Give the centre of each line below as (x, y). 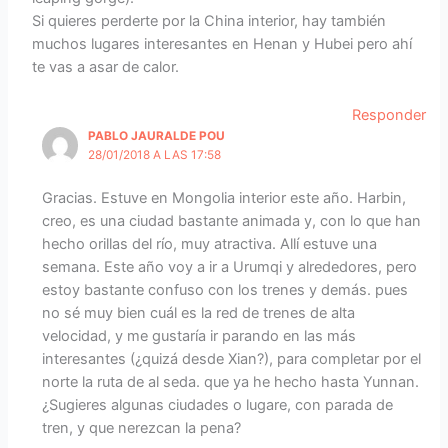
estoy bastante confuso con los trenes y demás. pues (224, 290)
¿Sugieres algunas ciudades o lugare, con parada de (217, 405)
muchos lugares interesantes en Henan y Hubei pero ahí (222, 43)
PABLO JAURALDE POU (157, 136)
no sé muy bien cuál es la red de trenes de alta (198, 313)
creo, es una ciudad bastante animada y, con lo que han (231, 221)
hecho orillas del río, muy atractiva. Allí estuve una (209, 244)
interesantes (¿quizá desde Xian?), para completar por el (231, 359)
